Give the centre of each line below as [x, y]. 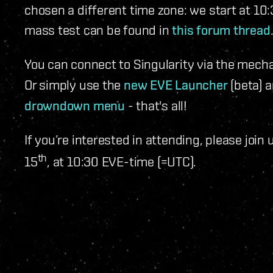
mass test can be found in [98, 30]
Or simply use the [74, 85]
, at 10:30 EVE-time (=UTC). [122, 161]
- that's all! [156, 105]
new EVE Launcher [176, 85]
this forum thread [221, 30]
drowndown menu [75, 106]
